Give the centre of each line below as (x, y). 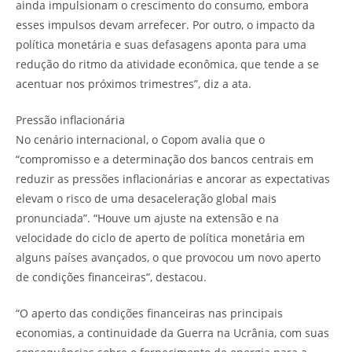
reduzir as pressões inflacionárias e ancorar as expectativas (173, 178)
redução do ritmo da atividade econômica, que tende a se (167, 64)
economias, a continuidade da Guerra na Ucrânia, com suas (172, 332)
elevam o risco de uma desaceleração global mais (146, 198)
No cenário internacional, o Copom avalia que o (140, 139)
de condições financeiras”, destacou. (111, 277)
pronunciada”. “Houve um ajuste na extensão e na (147, 218)
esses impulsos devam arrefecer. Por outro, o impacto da (165, 24)
